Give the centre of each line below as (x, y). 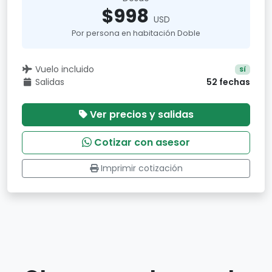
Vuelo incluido (64, 69)
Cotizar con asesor (142, 142)
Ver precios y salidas (141, 114)
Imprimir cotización (141, 168)
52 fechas (228, 82)
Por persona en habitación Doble (136, 33)
